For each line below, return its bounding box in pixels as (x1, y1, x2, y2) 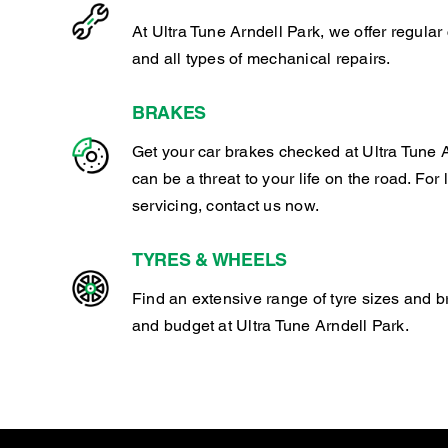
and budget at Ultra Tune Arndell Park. (131, 315, 409, 335)
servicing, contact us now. (131, 195, 320, 215)
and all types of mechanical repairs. (131, 48, 391, 68)
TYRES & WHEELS (131, 248, 288, 270)
